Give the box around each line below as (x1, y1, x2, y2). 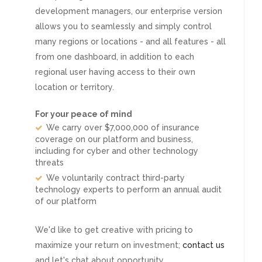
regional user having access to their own (35, 67, 195, 77)
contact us (182, 240, 225, 250)
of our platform (35, 196, 96, 206)
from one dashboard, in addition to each (35, 52, 194, 61)
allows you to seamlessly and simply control (35, 22, 212, 31)
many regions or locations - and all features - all (35, 37, 226, 46)
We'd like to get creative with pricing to (35, 225, 193, 235)
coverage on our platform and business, (35, 135, 193, 144)
